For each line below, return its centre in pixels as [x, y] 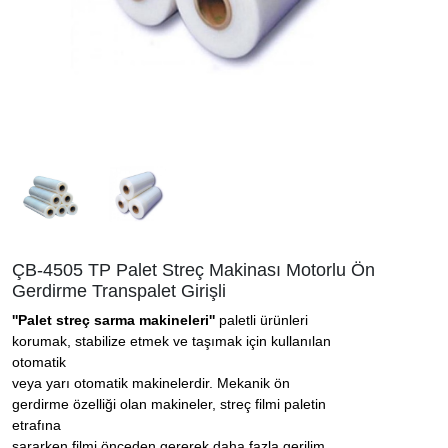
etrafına [36, 425]
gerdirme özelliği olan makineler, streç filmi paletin [169, 404]
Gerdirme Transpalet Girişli [119, 291]
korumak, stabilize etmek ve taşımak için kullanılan [171, 341]
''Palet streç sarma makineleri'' [115, 320]
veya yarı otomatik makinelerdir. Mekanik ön [151, 383]
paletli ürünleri [263, 320]
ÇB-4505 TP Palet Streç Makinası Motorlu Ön [193, 270]
